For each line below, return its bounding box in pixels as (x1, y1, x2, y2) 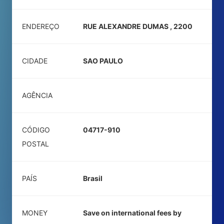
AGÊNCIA (22, 91, 52, 99)
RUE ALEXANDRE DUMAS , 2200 (83, 22, 192, 30)
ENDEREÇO (22, 22, 59, 30)
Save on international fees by (83, 208, 181, 217)
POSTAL (22, 139, 49, 148)
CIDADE (22, 56, 47, 65)
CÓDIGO (22, 125, 50, 134)
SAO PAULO (83, 56, 123, 65)
